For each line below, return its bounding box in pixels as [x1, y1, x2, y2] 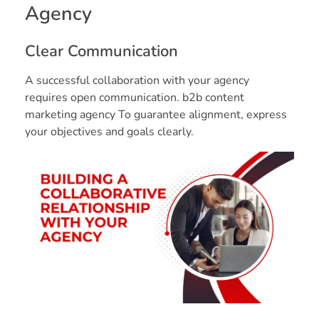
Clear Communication [25, 40, 178, 62]
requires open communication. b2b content [25, 89, 244, 105]
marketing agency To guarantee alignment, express [25, 106, 287, 122]
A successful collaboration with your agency [25, 72, 249, 88]
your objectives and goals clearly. [25, 123, 194, 140]
